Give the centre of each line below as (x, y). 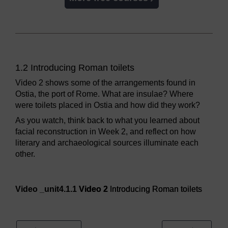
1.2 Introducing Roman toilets (75, 68)
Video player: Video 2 (54, 176)
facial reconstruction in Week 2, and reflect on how (106, 132)
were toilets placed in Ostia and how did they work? (108, 105)
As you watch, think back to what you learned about (107, 121)
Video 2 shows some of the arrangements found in (105, 83)
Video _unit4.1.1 (47, 189)
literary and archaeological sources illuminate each (107, 143)
